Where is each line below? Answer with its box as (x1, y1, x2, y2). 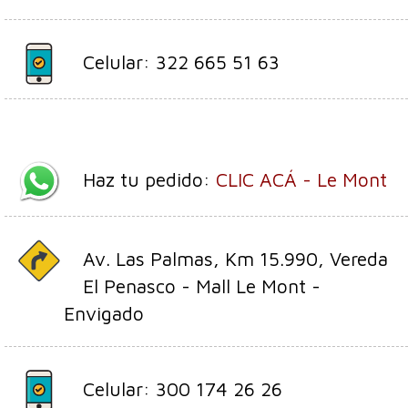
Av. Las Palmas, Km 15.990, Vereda (83, 248, 388, 270)
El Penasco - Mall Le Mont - (83, 275, 321, 298)
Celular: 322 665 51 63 (83, 51, 280, 74)
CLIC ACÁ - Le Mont (216, 168, 387, 191)
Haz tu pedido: (83, 168, 216, 191)
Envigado (64, 302, 144, 325)
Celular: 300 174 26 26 (83, 378, 282, 401)
